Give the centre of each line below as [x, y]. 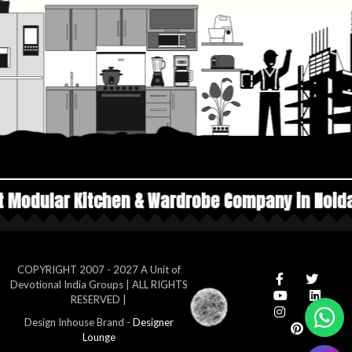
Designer [153, 322]
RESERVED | [99, 299]
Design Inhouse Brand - [78, 322]
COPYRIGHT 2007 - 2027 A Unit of [99, 269]
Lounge [99, 337]
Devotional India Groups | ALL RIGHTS [99, 284]
